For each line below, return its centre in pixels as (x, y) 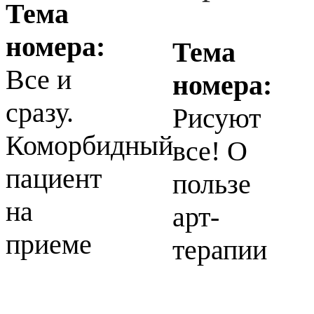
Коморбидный (89, 145)
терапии (219, 250)
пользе (211, 184)
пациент (54, 178)
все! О (210, 151)
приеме (49, 244)
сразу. (40, 112)
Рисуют (216, 118)
